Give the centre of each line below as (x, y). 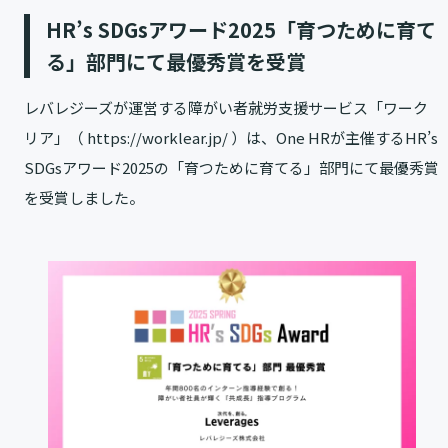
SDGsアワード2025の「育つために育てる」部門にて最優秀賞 (231, 168)
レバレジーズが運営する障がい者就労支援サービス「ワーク (226, 108)
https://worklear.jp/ (157, 138)
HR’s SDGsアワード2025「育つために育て (241, 30)
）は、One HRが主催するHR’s (333, 138)
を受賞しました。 (84, 198)
